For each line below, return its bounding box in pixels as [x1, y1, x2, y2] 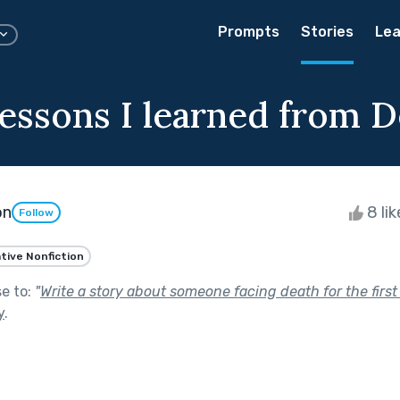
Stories [301, 23, 354, 40]
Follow [19, 206, 54, 220]
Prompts [218, 23, 279, 40]
